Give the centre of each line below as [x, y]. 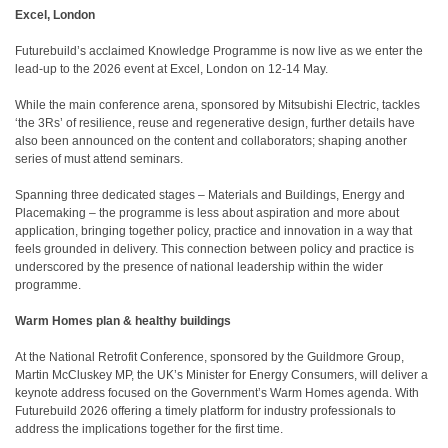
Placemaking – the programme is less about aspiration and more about [207, 213]
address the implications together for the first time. [149, 429]
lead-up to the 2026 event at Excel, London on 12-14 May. [171, 69]
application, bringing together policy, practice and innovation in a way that [213, 231]
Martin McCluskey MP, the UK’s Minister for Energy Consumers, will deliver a [221, 375]
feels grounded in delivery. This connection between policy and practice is [214, 249]
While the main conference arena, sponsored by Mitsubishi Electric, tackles [217, 105]
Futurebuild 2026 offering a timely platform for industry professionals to [205, 411]
